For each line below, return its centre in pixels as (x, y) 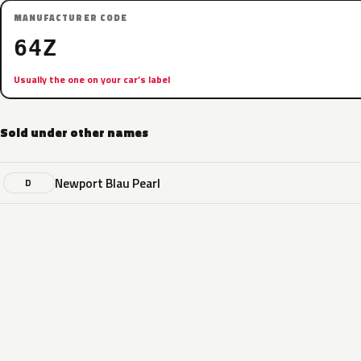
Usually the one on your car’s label (92, 79)
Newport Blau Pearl (108, 183)
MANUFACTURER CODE (71, 18)
